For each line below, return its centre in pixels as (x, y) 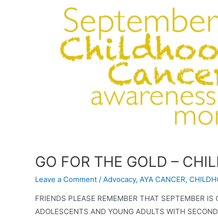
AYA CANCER (163, 179)
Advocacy (119, 179)
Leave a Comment (66, 179)
